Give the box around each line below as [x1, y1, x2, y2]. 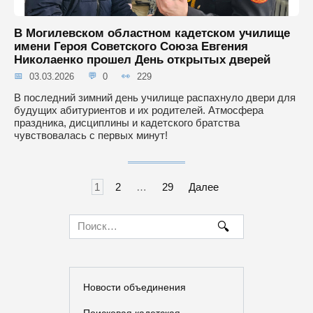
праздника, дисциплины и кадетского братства [14, 116, 240, 129]
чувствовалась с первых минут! [14, 129, 168, 141]
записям [13, 205, 53, 217]
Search [68, 213, 101, 226]
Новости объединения [82, 281, 186, 293]
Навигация [13, 180, 64, 192]
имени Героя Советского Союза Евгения [14, 39, 248, 52]
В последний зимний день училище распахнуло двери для [14, 91, 296, 103]
